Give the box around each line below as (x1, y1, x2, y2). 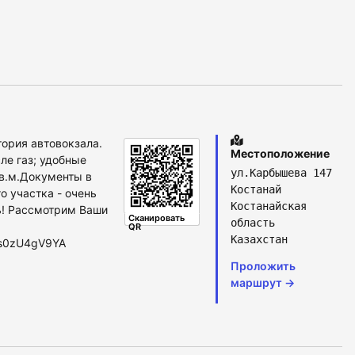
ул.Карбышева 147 (231, 166, 332, 180)
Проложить (231, 259, 296, 273)
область (231, 216, 275, 230)
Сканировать (128, 212, 185, 224)
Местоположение (231, 147, 330, 161)
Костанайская (231, 200, 307, 213)
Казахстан (231, 233, 288, 246)
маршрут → (231, 276, 295, 290)
